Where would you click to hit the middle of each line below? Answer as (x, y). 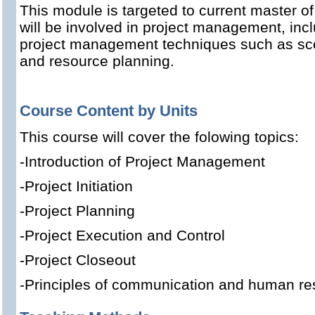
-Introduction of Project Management (142, 161)
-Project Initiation (76, 186)
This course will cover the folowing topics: (159, 137)
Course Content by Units (109, 111)
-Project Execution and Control (122, 235)
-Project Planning (77, 211)
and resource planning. (97, 61)
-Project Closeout (78, 260)
